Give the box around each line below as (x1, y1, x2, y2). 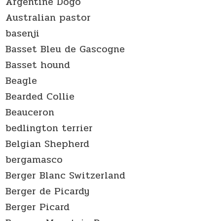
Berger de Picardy (5, 183, 90, 199)
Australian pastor (5, 9, 91, 25)
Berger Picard (5, 199, 70, 215)
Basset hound (5, 57, 71, 73)
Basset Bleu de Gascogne (5, 41, 125, 57)
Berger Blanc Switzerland (5, 167, 126, 183)
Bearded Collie (5, 88, 75, 104)
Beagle (5, 73, 37, 88)
